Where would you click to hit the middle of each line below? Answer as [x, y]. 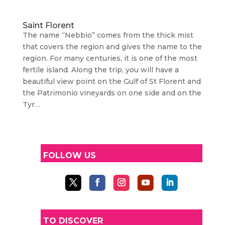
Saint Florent [48, 25]
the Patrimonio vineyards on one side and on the [112, 93]
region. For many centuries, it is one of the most [110, 58]
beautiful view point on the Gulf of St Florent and [111, 81]
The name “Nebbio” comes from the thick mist [108, 35]
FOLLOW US [69, 155]
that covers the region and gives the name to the [112, 47]
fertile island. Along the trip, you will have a [100, 70]
